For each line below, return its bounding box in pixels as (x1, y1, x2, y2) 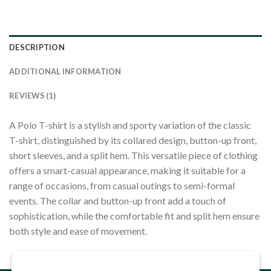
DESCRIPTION (9, 42, 65, 52)
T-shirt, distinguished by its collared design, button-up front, (9, 134, 256, 146)
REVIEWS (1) (9, 90, 56, 100)
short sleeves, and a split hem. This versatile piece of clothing (9, 149, 258, 161)
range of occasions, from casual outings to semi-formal (9, 179, 235, 191)
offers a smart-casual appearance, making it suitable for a (9, 164, 246, 176)
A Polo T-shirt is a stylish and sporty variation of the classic (9, 119, 251, 131)
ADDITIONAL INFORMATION (9, 66, 122, 76)
